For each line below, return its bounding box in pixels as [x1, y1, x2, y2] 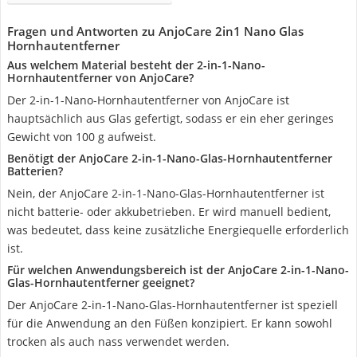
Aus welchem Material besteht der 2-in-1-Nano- [7, 57, 265, 73]
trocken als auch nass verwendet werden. [7, 334, 229, 349]
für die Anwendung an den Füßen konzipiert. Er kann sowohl [7, 316, 332, 331]
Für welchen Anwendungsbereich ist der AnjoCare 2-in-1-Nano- [7, 262, 349, 277]
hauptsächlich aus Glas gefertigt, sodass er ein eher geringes [7, 111, 334, 126]
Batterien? [7, 163, 63, 178]
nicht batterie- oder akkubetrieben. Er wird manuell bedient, [7, 204, 331, 219]
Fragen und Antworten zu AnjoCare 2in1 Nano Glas [7, 23, 304, 39]
